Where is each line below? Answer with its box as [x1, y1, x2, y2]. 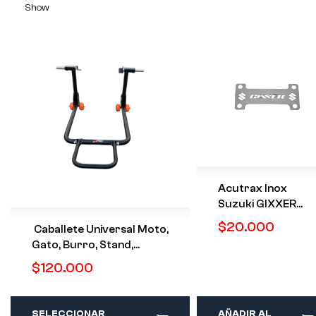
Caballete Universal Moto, [32, 223, 169, 236]
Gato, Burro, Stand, [32, 238, 133, 252]
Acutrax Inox [218, 182, 287, 195]
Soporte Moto [32, 254, 107, 267]
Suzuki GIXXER [218, 197, 296, 211]
